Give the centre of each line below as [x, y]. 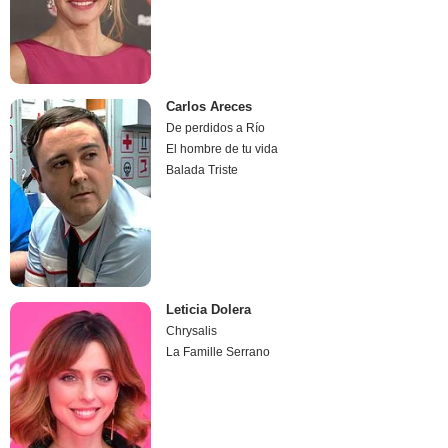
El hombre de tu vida [222, 148]
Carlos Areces [209, 106]
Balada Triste [202, 169]
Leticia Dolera [209, 310]
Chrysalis [192, 331]
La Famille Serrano [218, 352]
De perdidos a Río [216, 127]
